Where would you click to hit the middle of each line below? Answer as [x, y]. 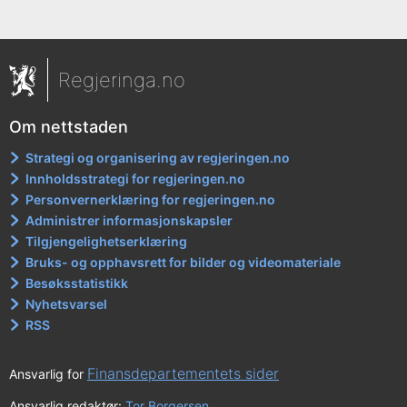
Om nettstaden [69, 126]
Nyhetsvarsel [67, 303]
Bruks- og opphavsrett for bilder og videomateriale [184, 262]
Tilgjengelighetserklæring [107, 241]
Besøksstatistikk [77, 283]
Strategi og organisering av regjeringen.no [158, 157]
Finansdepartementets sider [183, 373]
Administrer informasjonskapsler [129, 220]
